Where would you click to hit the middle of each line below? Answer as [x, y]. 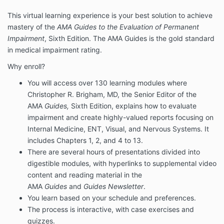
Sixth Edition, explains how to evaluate [134, 106]
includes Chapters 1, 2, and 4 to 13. [85, 140]
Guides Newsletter [113, 186]
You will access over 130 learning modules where [107, 83]
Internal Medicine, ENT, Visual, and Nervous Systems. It [118, 129]
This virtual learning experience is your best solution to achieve [110, 15]
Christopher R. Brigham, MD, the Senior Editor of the [112, 94]
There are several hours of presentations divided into [114, 152]
